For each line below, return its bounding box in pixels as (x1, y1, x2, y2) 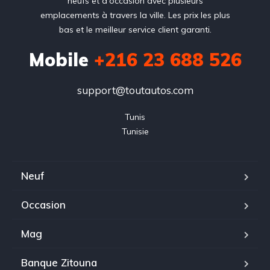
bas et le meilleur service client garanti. (58, 24, 212, 35)
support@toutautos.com (77, 83, 193, 96)
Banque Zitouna (21, 256, 97, 269)
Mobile (28, 48, 89, 71)
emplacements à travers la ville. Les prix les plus (40, 9, 230, 20)
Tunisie (121, 125, 149, 137)
